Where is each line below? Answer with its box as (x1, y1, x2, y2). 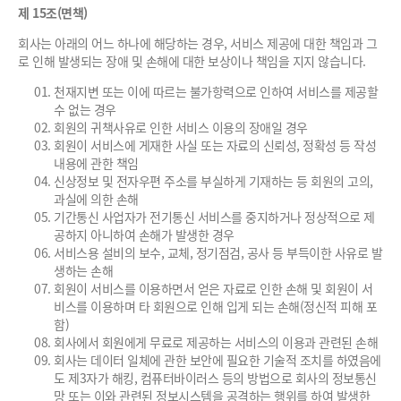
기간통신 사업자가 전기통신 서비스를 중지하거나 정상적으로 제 (54, 208, 375, 226)
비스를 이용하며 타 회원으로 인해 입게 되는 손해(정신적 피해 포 (54, 297, 377, 315)
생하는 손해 (54, 261, 113, 279)
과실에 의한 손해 (54, 190, 139, 208)
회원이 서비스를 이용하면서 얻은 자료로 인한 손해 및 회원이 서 (54, 279, 373, 297)
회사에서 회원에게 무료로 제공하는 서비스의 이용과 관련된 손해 (54, 333, 378, 351)
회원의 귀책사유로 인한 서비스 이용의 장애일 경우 (54, 118, 308, 136)
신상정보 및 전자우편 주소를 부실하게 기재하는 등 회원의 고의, (54, 172, 373, 190)
